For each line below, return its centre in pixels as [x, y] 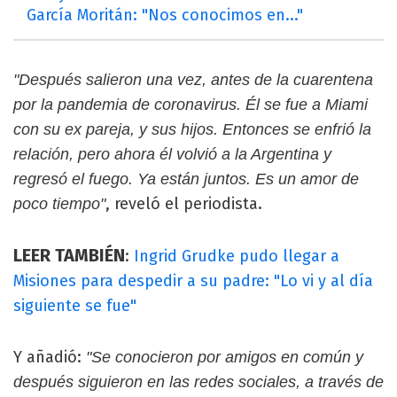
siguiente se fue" [75, 305]
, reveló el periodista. [184, 203]
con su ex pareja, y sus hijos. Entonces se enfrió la [192, 129]
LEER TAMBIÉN [69, 255]
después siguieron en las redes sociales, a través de [198, 381]
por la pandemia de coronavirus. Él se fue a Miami [191, 104]
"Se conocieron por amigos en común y [225, 357]
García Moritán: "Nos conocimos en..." [165, 15]
